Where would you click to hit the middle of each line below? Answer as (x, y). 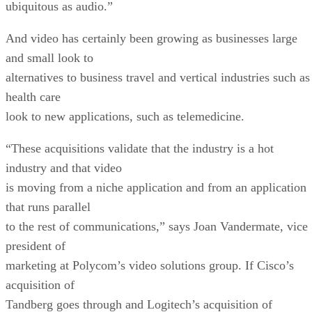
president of (36, 245)
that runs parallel (48, 206)
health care (33, 96)
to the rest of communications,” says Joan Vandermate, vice (157, 226)
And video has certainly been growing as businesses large (151, 38)
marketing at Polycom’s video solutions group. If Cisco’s (150, 265)
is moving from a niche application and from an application (156, 187)
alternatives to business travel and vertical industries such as (158, 77)
